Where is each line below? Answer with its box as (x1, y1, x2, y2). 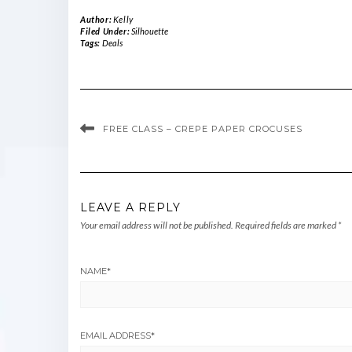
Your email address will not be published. (80, 219, 233, 232)
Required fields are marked (235, 219, 338, 232)
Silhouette (130, 26, 168, 37)
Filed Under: (80, 26, 131, 37)
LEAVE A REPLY (80, 200, 181, 215)
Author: (80, 14, 113, 25)
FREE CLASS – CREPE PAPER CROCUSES (103, 123, 302, 135)
